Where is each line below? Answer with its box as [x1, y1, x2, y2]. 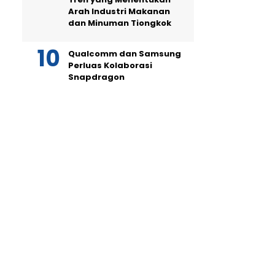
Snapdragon [68, 71, 125, 83]
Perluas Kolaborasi [68, 60, 152, 71]
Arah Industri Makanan [68, 6, 170, 17]
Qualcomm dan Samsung [68, 48, 181, 60]
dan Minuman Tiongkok [68, 17, 171, 29]
